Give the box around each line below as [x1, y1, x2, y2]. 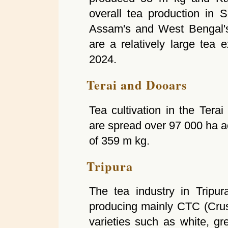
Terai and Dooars [86, 76, 187, 94]
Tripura [86, 157, 133, 175]
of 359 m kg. [89, 134, 150, 147]
